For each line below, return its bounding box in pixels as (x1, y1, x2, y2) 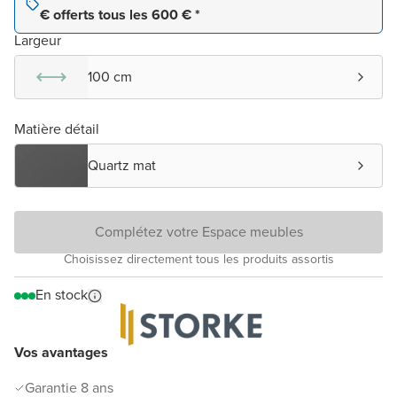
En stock (35, 284, 88, 306)
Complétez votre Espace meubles (94, 222, 303, 243)
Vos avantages (14, 342, 108, 363)
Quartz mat (88, 155, 156, 176)
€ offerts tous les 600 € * (40, 4, 200, 26)
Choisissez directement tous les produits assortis (63, 250, 334, 269)
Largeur (14, 30, 61, 51)
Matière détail (14, 119, 99, 140)
